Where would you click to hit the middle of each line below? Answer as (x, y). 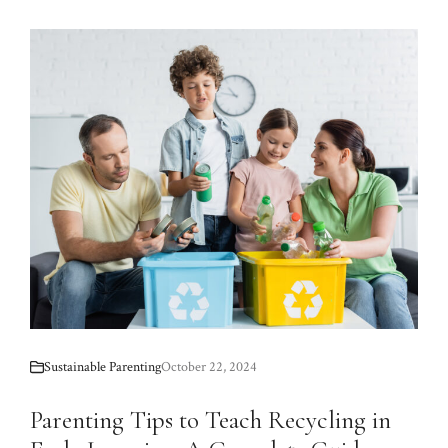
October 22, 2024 (209, 367)
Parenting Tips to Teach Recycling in (210, 420)
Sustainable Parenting (102, 367)
